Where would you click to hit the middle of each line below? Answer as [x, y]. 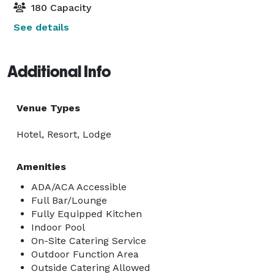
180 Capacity [60, 7]
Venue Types [48, 108]
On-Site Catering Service [89, 240]
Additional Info [59, 71]
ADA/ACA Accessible [79, 187]
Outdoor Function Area [85, 254]
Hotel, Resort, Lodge [64, 134]
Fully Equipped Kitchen [87, 213]
